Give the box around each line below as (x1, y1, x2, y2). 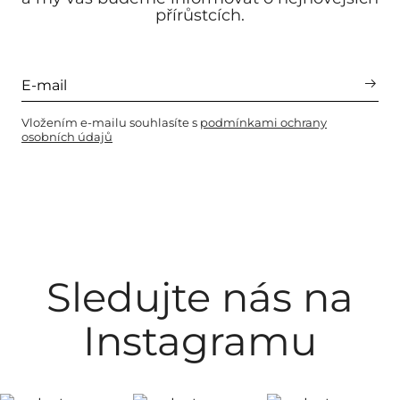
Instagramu (83, 316, 317, 365)
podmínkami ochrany (200, 115, 327, 129)
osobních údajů (21, 129, 112, 144)
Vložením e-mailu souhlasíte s (21, 115, 200, 129)
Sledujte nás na (46, 272, 354, 321)
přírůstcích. (155, 5, 245, 25)
